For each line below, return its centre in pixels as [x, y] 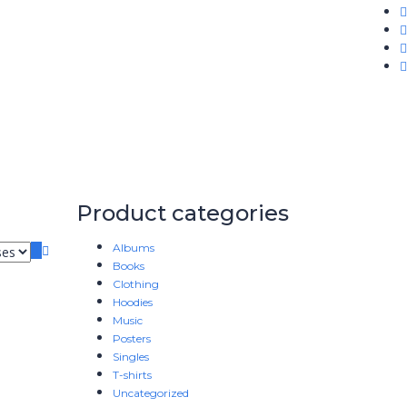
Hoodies [132, 302]
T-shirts [132, 375]
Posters [131, 338]
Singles [130, 357]
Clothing [135, 284]
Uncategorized [150, 393]
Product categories [182, 213]
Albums [133, 248]
